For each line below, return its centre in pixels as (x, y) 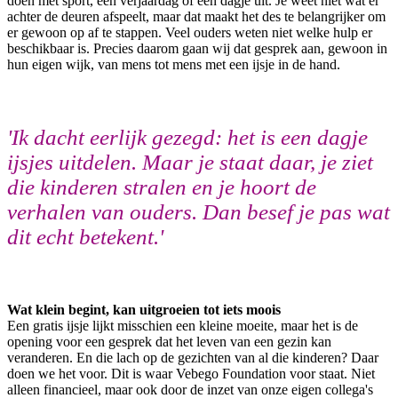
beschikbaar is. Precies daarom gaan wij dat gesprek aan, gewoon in (197, 48)
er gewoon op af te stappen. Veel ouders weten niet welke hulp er (190, 32)
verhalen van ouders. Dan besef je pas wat (199, 211)
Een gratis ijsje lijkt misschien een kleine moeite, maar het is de (183, 325)
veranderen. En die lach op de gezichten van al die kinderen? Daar (193, 357)
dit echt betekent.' (85, 236)
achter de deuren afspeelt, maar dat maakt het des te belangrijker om (196, 16)
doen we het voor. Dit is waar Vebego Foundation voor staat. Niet (191, 373)
